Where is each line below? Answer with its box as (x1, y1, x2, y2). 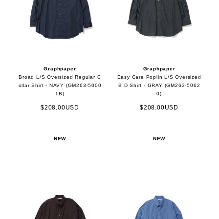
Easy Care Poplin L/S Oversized (117, 74, 201, 80)
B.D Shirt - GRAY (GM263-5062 (118, 83, 200, 88)
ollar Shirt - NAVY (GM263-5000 (18, 83, 102, 88)
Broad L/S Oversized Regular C (19, 74, 101, 80)
